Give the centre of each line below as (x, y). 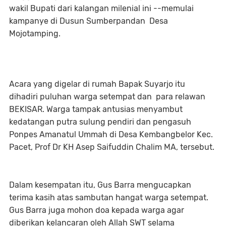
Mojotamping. (36, 33)
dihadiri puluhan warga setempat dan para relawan (107, 96)
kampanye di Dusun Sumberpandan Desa (89, 21)
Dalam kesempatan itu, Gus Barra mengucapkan (100, 185)
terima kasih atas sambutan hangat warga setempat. (110, 197)
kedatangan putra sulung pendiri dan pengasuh (100, 122)
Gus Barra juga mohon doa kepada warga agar (97, 210)
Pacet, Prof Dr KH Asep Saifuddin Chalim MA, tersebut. (112, 147)
